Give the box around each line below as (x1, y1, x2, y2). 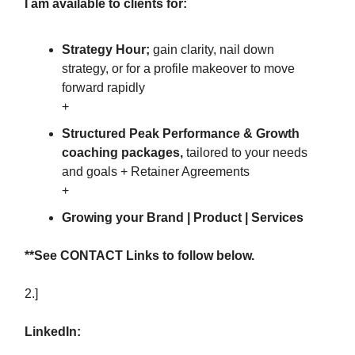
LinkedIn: (25, 325, 81, 338)
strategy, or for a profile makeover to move (62, 62, 295, 75)
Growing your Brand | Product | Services (62, 211, 303, 224)
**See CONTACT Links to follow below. (25, 249, 254, 262)
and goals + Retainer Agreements (62, 165, 250, 178)
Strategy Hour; (62, 43, 153, 56)
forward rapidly (62, 81, 145, 94)
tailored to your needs (186, 146, 307, 159)
